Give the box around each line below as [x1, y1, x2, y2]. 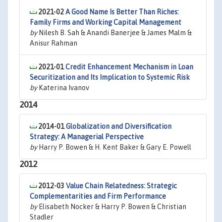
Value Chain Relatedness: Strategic [66, 182, 177, 190]
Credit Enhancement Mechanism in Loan [65, 63, 193, 71]
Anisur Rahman [30, 39, 77, 47]
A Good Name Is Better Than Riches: [65, 8, 179, 16]
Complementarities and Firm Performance [30, 192, 166, 200]
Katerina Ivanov [37, 84, 89, 92]
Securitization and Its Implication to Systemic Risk [30, 73, 190, 81]
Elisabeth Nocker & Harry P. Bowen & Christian [37, 203, 186, 211]
